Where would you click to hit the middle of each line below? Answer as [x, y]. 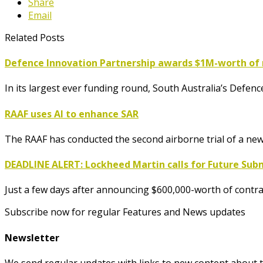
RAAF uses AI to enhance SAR [72, 114]
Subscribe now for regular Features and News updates [125, 212]
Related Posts [35, 37]
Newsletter [32, 237]
